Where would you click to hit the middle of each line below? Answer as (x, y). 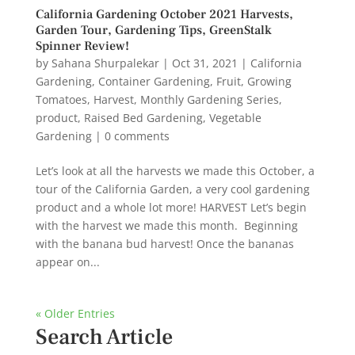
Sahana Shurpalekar (105, 63)
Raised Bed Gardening (143, 117)
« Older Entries (75, 313)
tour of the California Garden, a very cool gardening (172, 189)
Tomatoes (61, 99)
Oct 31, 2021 (204, 63)
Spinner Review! (82, 46)
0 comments (137, 136)
